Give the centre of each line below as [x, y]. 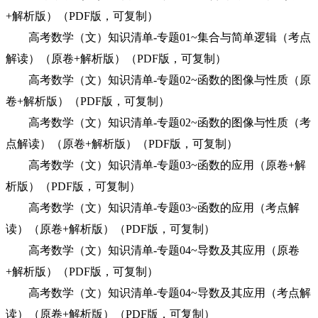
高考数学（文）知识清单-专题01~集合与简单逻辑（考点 [158, 37]
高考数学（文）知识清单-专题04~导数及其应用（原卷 [153, 250]
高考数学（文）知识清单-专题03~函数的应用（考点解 [153, 208]
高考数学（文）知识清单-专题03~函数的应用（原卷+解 [156, 165]
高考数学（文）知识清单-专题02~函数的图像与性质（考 [158, 122]
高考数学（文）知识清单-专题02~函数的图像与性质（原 [158, 80]
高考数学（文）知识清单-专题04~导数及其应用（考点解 [158, 293]
